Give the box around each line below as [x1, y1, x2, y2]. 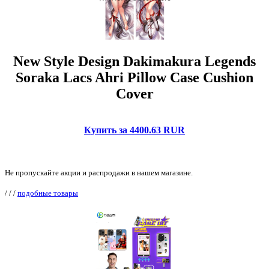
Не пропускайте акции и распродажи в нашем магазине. [5, 168, 193, 178]
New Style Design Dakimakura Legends [13, 53, 256, 70]
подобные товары [17, 189, 78, 198]
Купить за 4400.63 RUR [84, 125, 185, 136]
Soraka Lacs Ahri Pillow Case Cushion [16, 70, 253, 86]
